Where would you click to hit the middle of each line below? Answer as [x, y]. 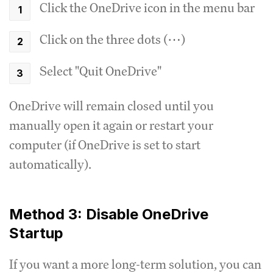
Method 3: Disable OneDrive [109, 214]
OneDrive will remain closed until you [112, 105]
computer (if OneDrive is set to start [105, 144]
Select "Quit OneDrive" [101, 71]
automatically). [50, 164]
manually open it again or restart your [111, 125]
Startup [36, 233]
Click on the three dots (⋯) [112, 39]
